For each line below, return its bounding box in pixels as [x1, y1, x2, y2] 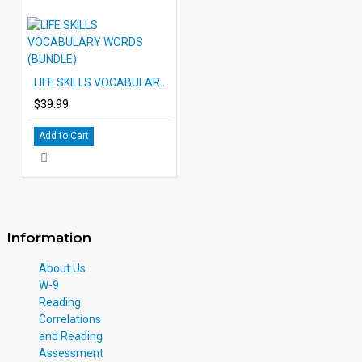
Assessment [39, 346, 103, 360]
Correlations [39, 312, 101, 326]
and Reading [39, 329, 103, 343]
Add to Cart [39, 129, 89, 141]
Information [6, 229, 91, 246]
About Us [39, 261, 86, 275]
